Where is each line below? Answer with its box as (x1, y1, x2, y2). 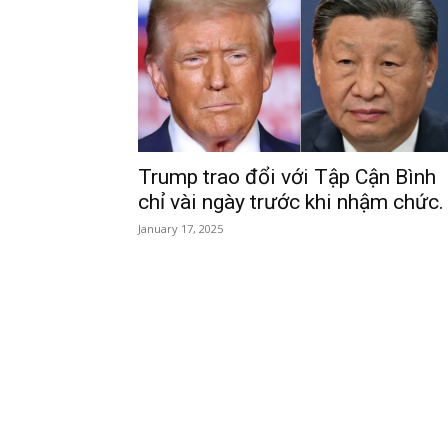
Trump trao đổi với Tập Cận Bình (138, 165, 436, 189)
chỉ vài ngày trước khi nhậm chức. (138, 190, 444, 214)
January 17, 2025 (138, 221, 223, 236)
